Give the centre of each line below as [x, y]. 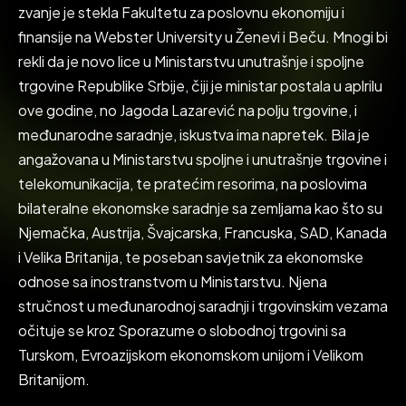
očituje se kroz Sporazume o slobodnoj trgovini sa [182, 330]
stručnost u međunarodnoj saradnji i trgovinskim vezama [203, 306]
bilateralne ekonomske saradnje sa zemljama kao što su [200, 208]
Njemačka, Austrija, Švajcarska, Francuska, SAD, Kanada [203, 232]
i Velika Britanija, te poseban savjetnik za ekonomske [191, 257]
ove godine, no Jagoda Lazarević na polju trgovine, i [188, 110]
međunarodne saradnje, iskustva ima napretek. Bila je [194, 135]
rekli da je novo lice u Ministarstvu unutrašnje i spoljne [191, 61]
